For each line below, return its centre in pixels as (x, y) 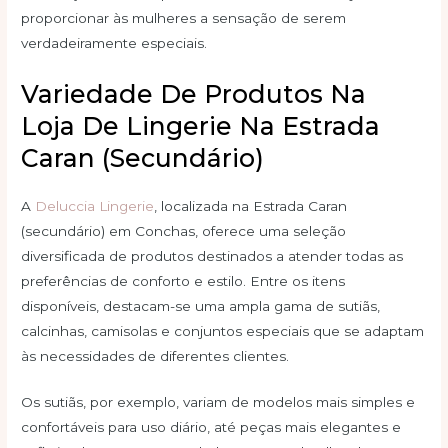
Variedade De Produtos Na (194, 93)
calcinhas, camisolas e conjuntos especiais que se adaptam (223, 330)
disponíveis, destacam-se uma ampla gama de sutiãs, (201, 305)
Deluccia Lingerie (95, 205)
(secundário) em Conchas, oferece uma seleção (184, 230)
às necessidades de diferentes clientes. (155, 355)
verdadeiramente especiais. (114, 42)
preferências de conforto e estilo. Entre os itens (183, 280)
